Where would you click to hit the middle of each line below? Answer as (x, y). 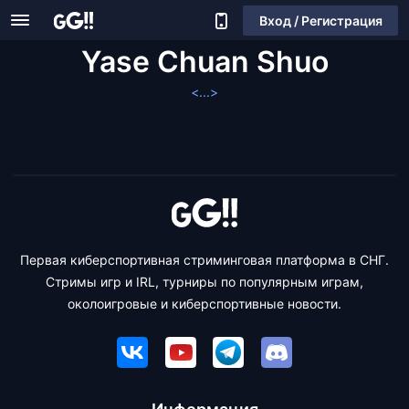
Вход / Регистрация (320, 20)
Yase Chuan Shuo (204, 62)
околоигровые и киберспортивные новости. (204, 304)
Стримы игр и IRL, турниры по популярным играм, (204, 282)
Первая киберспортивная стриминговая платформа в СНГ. (204, 260)
